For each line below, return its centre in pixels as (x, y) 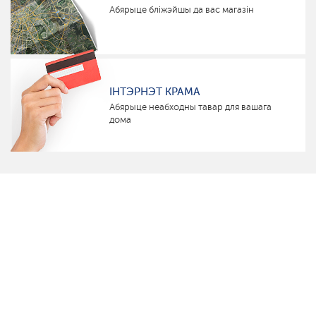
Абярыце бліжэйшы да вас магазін (182, 9)
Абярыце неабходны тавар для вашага (190, 107)
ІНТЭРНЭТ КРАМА (155, 91)
